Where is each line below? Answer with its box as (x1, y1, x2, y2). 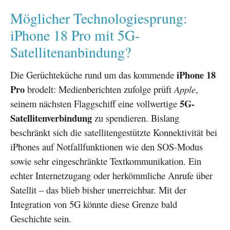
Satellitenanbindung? (10, 42, 131, 62)
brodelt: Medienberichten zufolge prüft (25, 82, 174, 95)
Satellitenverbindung (10, 110, 92, 125)
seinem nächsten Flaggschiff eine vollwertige (10, 97, 180, 110)
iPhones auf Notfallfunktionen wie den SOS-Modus (10, 140, 203, 153)
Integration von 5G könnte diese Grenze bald (10, 197, 177, 210)
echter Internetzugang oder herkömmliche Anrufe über (10, 168, 213, 182)
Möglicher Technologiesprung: (10, 8, 187, 28)
